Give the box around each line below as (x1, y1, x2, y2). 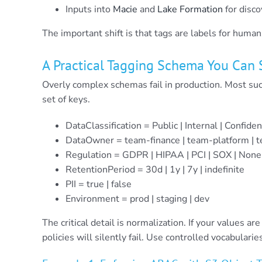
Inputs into (65, 3, 113, 16)
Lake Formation (157, 3, 223, 16)
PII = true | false (65, 177, 132, 191)
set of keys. (42, 92, 90, 106)
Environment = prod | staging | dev (65, 192, 209, 205)
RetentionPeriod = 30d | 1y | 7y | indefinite (65, 163, 244, 176)
